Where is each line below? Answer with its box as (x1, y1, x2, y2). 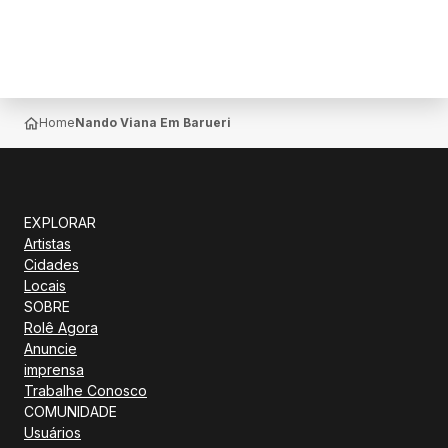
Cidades (24, 256, 79, 273)
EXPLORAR (24, 214, 96, 231)
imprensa (24, 361, 84, 378)
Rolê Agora (24, 319, 98, 336)
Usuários (24, 424, 81, 441)
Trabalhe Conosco (24, 382, 147, 399)
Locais (24, 277, 66, 294)
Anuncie (24, 340, 77, 357)
